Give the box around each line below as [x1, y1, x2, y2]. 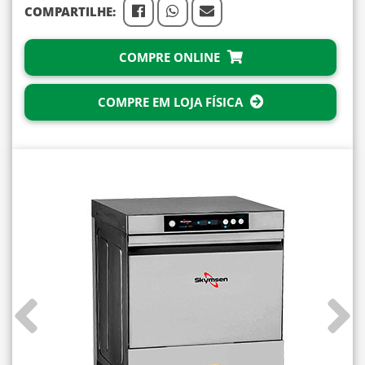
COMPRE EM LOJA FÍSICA [97, 94, 246, 110]
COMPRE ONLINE [118, 49, 223, 65]
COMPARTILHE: [24, 3, 116, 20]
